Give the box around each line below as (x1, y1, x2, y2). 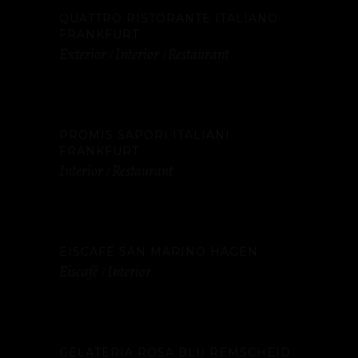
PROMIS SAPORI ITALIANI (59, 128, 230, 142)
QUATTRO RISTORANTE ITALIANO (59, 11, 278, 26)
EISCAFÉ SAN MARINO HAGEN (59, 245, 258, 259)
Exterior (59, 44, 106, 65)
